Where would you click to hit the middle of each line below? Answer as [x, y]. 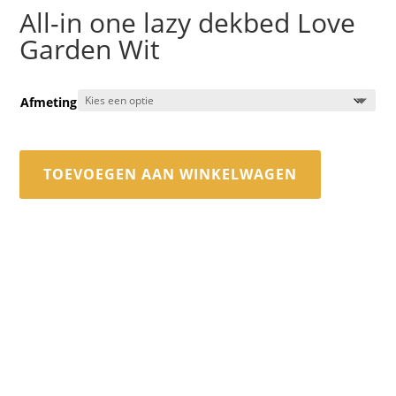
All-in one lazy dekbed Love [188, 22]
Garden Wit [90, 49]
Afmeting [49, 102]
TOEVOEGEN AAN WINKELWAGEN [171, 174]
